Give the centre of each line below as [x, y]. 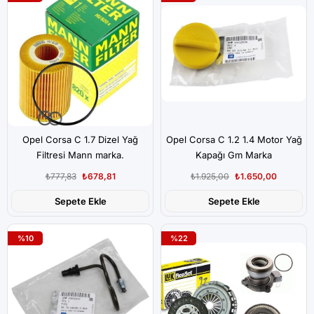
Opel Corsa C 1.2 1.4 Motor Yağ [234, 139]
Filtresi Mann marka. [80, 155]
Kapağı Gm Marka [234, 155]
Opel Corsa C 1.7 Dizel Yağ [80, 139]
